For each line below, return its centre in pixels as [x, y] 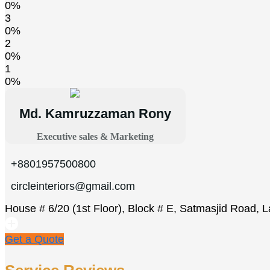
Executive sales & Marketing [95, 136]
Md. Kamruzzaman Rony [95, 113]
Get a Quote [34, 239]
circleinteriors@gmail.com [73, 186]
